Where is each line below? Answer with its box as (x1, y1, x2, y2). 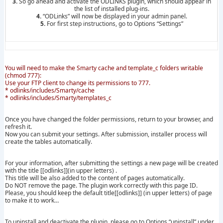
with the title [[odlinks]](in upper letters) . (5, 166, 117, 175)
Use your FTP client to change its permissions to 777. (5, 78, 150, 87)
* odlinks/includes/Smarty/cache (5, 86, 95, 95)
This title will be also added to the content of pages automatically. (5, 173, 185, 182)
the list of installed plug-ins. (74, 4, 149, 13)
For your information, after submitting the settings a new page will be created (5, 158, 218, 167)
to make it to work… (5, 196, 59, 205)
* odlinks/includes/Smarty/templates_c (5, 93, 111, 102)
